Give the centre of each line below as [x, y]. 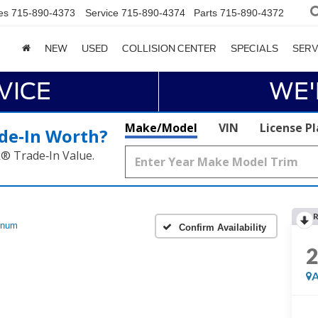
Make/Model [161, 128]
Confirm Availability [223, 227]
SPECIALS [254, 49]
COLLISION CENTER [169, 49]
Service [102, 13]
